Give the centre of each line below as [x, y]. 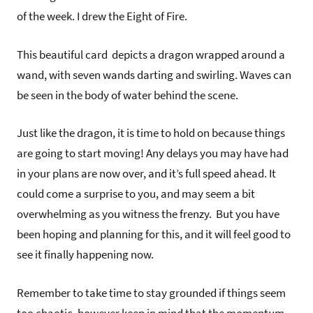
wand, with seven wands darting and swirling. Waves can [154, 74]
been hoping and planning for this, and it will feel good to [154, 234]
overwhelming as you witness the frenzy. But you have [148, 214]
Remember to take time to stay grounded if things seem [151, 292]
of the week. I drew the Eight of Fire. [102, 16]
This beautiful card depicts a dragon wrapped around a [151, 54]
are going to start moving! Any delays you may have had [153, 153]
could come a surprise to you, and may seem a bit [136, 194]
